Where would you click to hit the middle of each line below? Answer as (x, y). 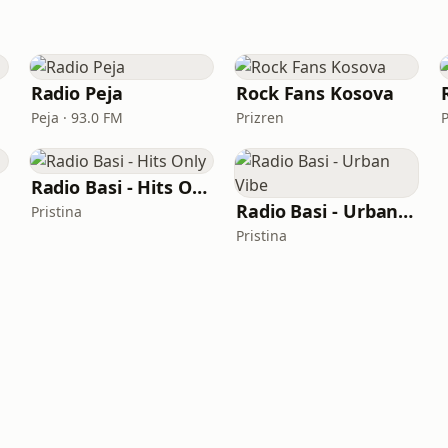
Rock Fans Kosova (314, 93)
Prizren (259, 117)
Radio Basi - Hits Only (199, 187)
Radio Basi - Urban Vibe (406, 211)
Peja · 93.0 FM (76, 117)
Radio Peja (76, 93)
